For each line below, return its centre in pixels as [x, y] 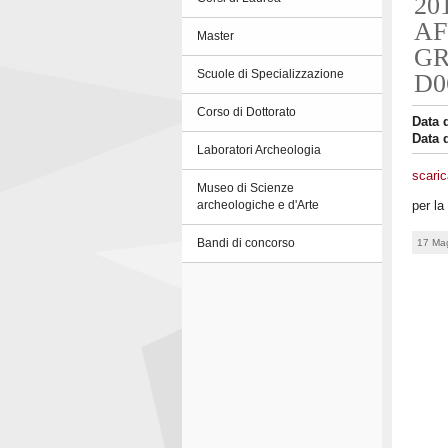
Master [215, 36]
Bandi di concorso [246, 243]
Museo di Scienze [245, 188]
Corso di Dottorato [246, 112]
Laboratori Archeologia [259, 150]
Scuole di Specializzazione [270, 74]
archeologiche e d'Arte [258, 205]
